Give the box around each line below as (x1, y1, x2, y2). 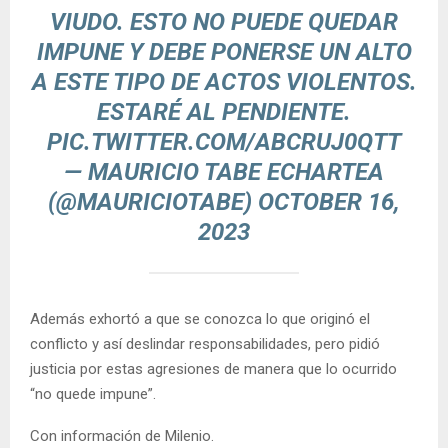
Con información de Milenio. (30, 426, 214, 445)
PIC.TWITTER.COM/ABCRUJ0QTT (47, 127, 401, 156)
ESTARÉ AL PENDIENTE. (97, 97, 351, 126)
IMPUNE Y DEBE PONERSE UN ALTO (36, 37, 412, 66)
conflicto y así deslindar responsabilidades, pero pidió (30, 334, 380, 353)
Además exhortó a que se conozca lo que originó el (30, 309, 370, 328)
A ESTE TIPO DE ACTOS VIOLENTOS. (31, 67, 417, 96)
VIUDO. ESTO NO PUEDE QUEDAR (50, 7, 398, 36)
